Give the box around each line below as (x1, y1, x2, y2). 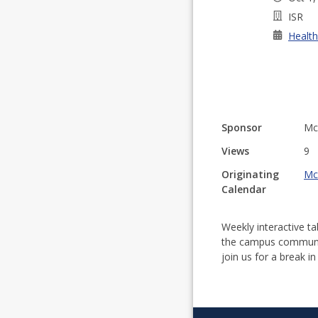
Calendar (221, 182, 266, 196)
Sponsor (221, 121, 262, 134)
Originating (221, 168, 279, 181)
